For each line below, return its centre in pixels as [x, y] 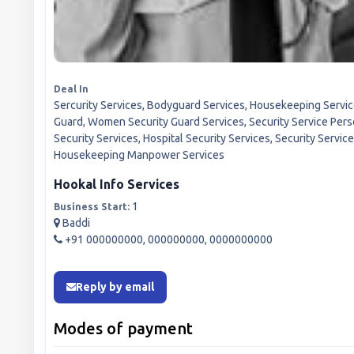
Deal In [71, 88]
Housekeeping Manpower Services [139, 154]
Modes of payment [123, 328]
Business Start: [92, 206]
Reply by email [115, 286]
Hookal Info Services [117, 184]
